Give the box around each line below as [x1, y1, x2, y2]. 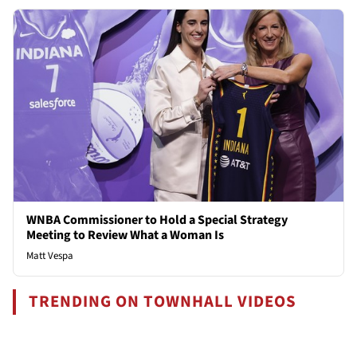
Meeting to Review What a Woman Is [26, 226, 224, 244]
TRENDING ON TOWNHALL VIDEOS [29, 289, 297, 313]
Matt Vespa [26, 248, 73, 263]
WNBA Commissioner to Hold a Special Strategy [26, 210, 288, 229]
